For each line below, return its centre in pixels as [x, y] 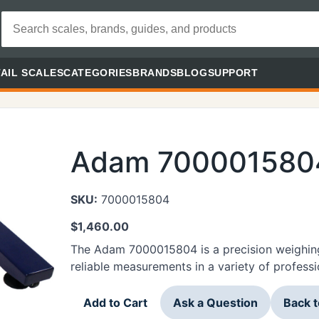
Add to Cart [115, 302]
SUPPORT [233, 73]
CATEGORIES [98, 73]
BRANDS [155, 73]
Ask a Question [215, 302]
